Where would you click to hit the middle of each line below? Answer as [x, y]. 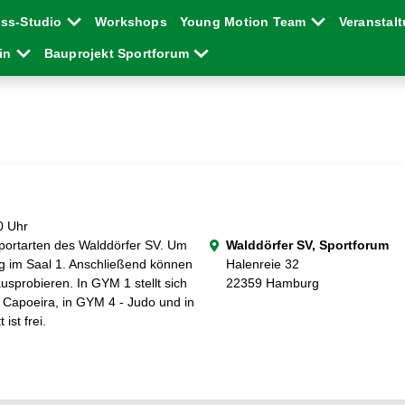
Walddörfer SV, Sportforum [307, 245]
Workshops [131, 22]
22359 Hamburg [273, 283]
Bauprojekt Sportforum [118, 53]
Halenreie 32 [263, 264]
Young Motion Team [245, 22]
